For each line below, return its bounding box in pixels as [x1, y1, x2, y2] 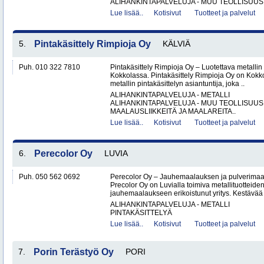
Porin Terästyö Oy [34, 247, 114, 257]
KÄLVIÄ [163, 39, 190, 48]
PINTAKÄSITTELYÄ [110, 209, 172, 217]
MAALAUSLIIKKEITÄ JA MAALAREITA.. [110, 107, 236, 115]
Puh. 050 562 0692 [19, 173, 80, 181]
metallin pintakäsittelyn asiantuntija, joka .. [110, 80, 245, 88]
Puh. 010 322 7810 [19, 63, 80, 71]
